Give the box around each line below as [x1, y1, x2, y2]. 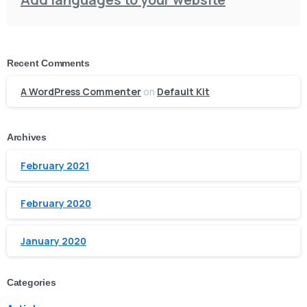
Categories [7, 278, 56, 288]
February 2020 [21, 197, 91, 210]
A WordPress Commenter [21, 85, 141, 99]
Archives [7, 132, 47, 143]
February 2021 [21, 159, 89, 173]
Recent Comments [7, 58, 90, 69]
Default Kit [157, 85, 210, 99]
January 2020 [21, 234, 86, 248]
